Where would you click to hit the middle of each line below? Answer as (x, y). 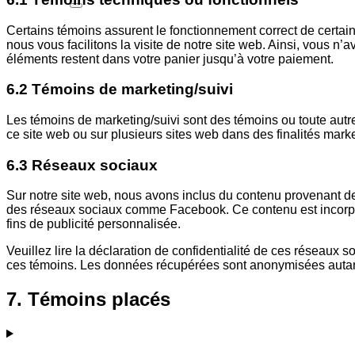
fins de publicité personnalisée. (94, 224)
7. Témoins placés (88, 300)
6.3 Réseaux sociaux (82, 165)
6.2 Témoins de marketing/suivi (120, 90)
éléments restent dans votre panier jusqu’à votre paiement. (170, 59)
